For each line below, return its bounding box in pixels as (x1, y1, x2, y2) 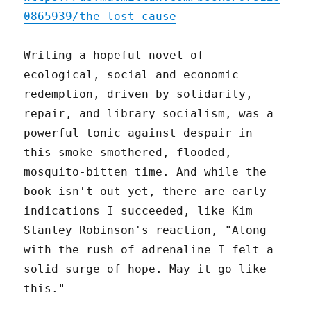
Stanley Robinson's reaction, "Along (24, 223, 267, 237)
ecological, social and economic (24, 67, 239, 81)
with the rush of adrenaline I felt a (24, 242, 274, 256)
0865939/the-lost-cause (24, 9, 177, 23)
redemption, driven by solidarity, (24, 87, 253, 101)
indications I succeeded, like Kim (24, 203, 253, 217)
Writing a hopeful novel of (24, 48, 205, 62)
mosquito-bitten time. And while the (24, 165, 267, 178)
